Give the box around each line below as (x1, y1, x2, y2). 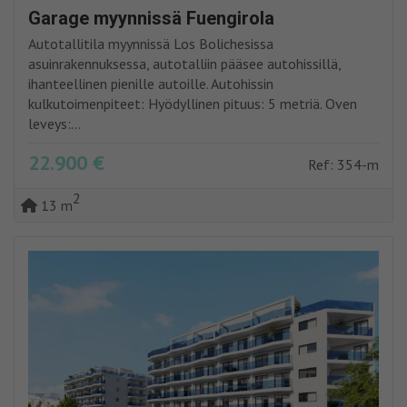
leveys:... (28, 114, 81, 133)
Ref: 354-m (308, 154, 379, 174)
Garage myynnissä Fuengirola (28, 6, 274, 29)
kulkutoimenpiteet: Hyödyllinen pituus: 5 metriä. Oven (28, 94, 357, 113)
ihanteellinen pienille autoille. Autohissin (28, 74, 273, 93)
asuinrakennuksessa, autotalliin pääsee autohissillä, (28, 54, 342, 73)
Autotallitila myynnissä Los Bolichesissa (28, 34, 273, 53)
